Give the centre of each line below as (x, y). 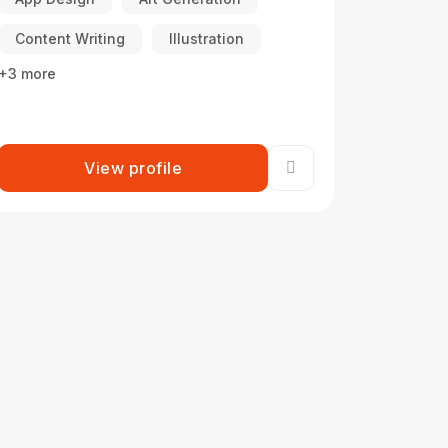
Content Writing (70, 38)
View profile (133, 168)
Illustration (206, 38)
